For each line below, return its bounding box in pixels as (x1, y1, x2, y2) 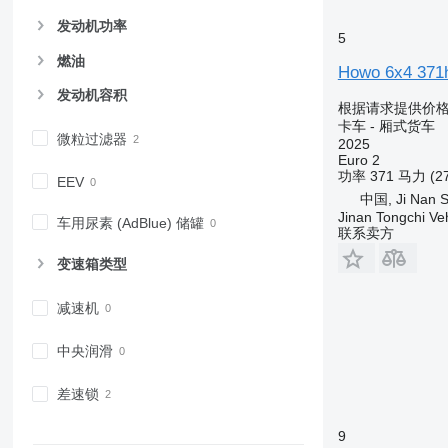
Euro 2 (337, 151, 380, 168)
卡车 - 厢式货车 (337, 117, 435, 134)
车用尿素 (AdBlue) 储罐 (56, 214, 204, 231)
